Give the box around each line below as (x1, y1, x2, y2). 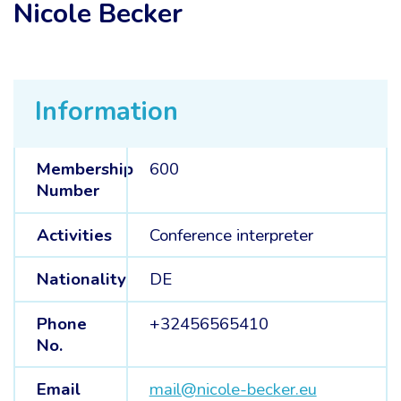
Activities (36, 223, 112, 247)
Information (35, 94, 178, 129)
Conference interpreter (149, 223, 313, 247)
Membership (36, 158, 133, 181)
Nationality (36, 268, 126, 292)
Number (36, 179, 99, 202)
